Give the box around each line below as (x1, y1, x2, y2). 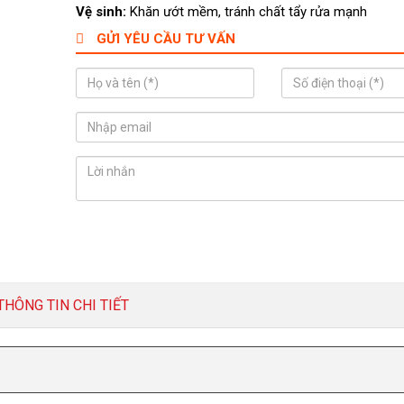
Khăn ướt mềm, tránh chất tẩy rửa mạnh (126, 4, 367, 20)
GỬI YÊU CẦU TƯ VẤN (93, 31, 235, 47)
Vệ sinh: (76, 4, 126, 20)
